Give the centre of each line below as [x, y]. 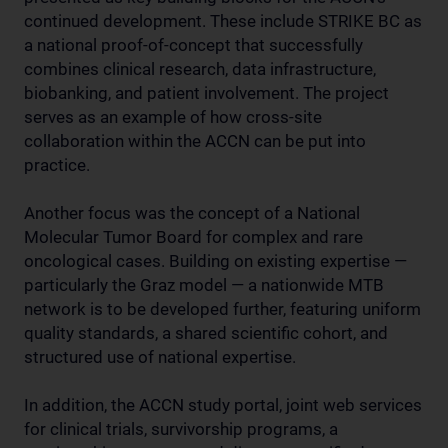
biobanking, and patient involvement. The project [206, 92]
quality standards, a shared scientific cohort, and [206, 332]
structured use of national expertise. [160, 356]
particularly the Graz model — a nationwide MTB [204, 284]
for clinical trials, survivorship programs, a [181, 428]
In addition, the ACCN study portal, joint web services [223, 404]
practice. [57, 164]
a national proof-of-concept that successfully [193, 44]
